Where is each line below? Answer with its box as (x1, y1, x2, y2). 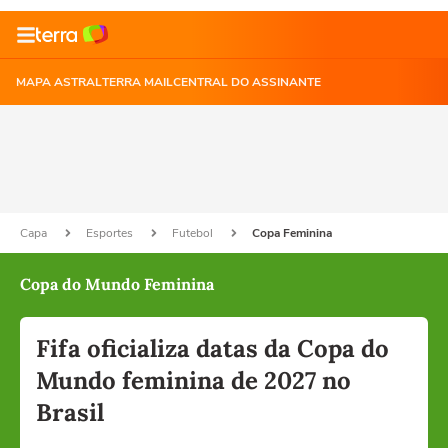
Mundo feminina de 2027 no (36, 365, 351, 396)
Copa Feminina (252, 225, 332, 241)
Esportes (86, 225, 136, 241)
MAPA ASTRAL (16, 74, 102, 90)
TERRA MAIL (102, 74, 173, 90)
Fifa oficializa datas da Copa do (36, 333, 389, 364)
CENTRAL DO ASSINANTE (173, 74, 321, 90)
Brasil (36, 397, 104, 428)
